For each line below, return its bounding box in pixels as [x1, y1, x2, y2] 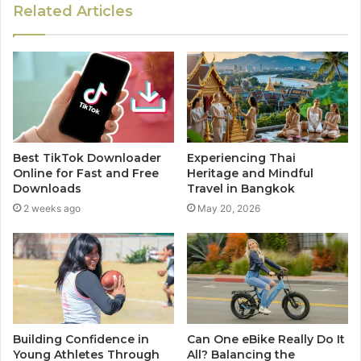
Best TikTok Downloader [13, 151, 161, 166]
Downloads [13, 181, 81, 197]
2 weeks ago [23, 202, 81, 215]
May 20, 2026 [197, 202, 260, 215]
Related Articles [13, 2, 133, 21]
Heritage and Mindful [187, 166, 313, 181]
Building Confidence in [13, 331, 149, 346]
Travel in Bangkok [187, 181, 295, 197]
